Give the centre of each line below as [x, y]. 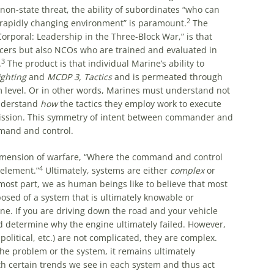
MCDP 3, [64, 77]
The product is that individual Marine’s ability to [104, 63]
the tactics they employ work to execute [139, 104]
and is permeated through [167, 77]
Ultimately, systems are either [106, 170]
